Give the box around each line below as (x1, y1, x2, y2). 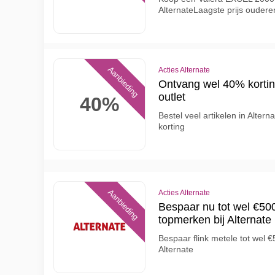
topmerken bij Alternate (158, 214, 271, 226)
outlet (158, 91, 185, 103)
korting (158, 122, 185, 131)
